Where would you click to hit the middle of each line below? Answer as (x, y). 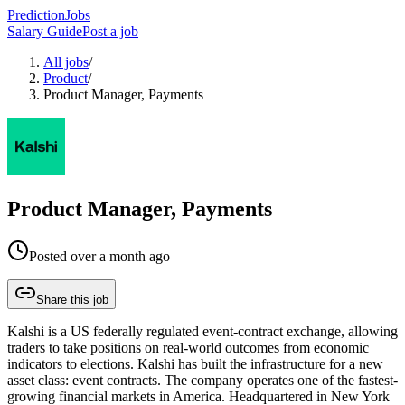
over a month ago (120, 256)
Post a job (110, 31)
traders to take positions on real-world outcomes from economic (188, 347)
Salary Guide (45, 31)
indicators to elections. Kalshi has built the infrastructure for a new (195, 363)
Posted (50, 256)
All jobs (66, 62)
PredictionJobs (49, 15)
